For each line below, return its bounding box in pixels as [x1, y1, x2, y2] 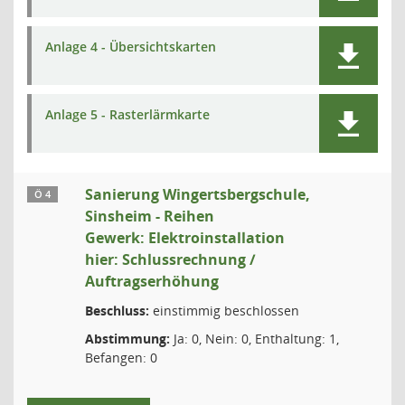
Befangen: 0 [85, 349, 157, 366]
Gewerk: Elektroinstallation [85, 228, 285, 248]
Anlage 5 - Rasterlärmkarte [45, 106, 210, 123]
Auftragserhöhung [85, 271, 219, 291]
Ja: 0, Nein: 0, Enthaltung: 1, [170, 330, 339, 347]
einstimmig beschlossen [149, 302, 299, 319]
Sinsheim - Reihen [85, 206, 214, 226]
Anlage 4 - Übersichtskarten [45, 38, 216, 55]
